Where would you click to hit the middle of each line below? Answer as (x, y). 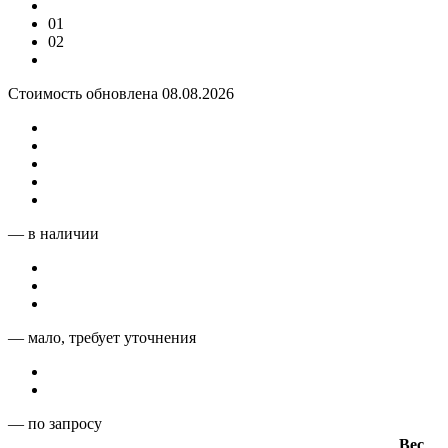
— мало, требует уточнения (102, 337)
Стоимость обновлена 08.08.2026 (121, 93)
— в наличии (53, 233)
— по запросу (55, 423)
